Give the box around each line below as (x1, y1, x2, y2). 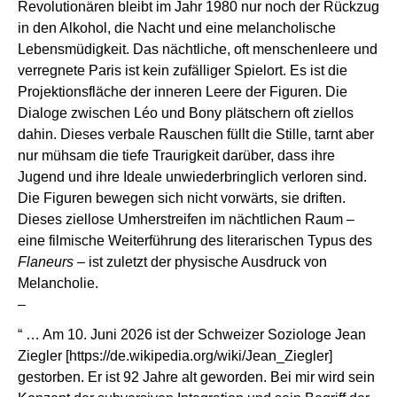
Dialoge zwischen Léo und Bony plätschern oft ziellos (18, 105, 354, 121)
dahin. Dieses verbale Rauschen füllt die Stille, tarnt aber (18, 126, 374, 142)
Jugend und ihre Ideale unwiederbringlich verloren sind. (18, 168, 367, 184)
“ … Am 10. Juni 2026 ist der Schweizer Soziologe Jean (18, 326, 366, 342)
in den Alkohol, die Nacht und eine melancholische (18, 19, 336, 35)
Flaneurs (18, 253, 74, 269)
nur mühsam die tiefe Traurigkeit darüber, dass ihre (18, 147, 335, 163)
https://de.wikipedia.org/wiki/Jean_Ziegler (69, 347, 329, 363)
